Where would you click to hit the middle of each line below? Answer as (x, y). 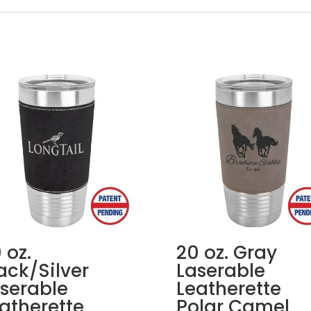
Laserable (220, 271)
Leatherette (228, 289)
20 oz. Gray (226, 253)
